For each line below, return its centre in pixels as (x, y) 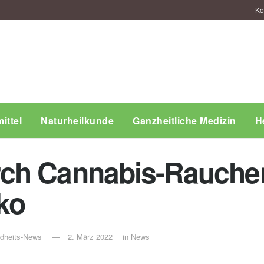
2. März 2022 (90, 237)
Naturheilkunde (77, 121)
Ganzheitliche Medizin (184, 121)
